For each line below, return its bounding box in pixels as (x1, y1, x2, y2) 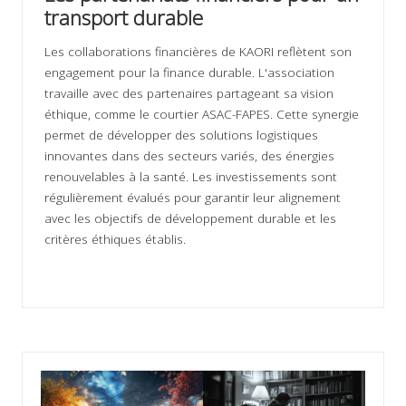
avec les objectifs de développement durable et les (44, 209, 336, 227)
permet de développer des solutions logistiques (44, 126, 318, 144)
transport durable (44, 4, 203, 33)
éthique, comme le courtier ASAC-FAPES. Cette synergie (44, 105, 359, 123)
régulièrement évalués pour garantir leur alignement (44, 188, 341, 207)
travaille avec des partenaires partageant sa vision (44, 84, 333, 102)
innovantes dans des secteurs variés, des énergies (44, 147, 334, 165)
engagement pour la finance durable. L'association (44, 63, 334, 82)
